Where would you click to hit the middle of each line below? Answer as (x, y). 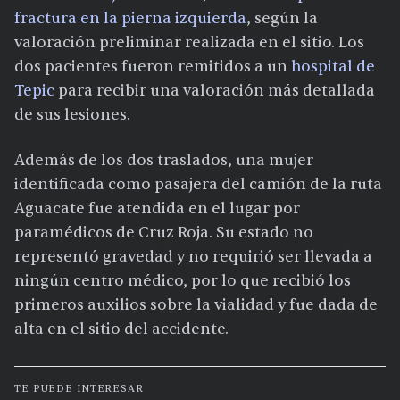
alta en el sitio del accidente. (121, 329)
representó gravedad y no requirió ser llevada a (193, 257)
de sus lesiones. (72, 115)
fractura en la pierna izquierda (130, 19)
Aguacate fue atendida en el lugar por (157, 209)
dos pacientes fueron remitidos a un (153, 67)
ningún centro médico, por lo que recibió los (183, 281)
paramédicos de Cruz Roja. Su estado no (164, 233)
